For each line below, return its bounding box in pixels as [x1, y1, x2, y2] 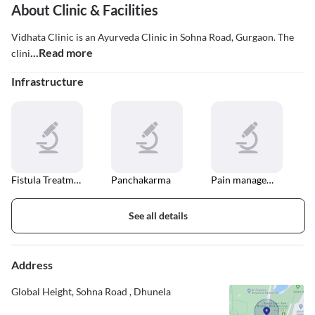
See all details [129, 210, 188, 222]
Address [11, 258, 53, 272]
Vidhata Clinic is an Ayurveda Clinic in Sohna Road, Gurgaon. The [11, 31, 294, 44]
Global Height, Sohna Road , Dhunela [11, 285, 171, 298]
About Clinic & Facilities [11, 1, 158, 19]
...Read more [30, 46, 93, 60]
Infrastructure [11, 75, 84, 89]
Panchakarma [111, 174, 171, 186]
